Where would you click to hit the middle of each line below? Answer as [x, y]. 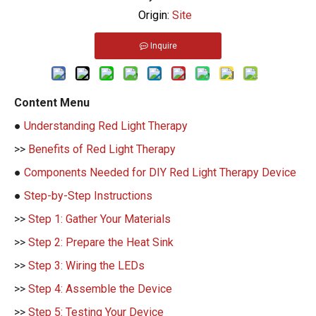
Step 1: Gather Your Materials [99, 219]
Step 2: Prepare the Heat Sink [101, 242]
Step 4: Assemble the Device [100, 288]
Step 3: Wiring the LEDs [86, 265]
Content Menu [52, 102]
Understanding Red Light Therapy [106, 126]
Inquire [163, 45]
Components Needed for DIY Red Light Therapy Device [160, 172]
